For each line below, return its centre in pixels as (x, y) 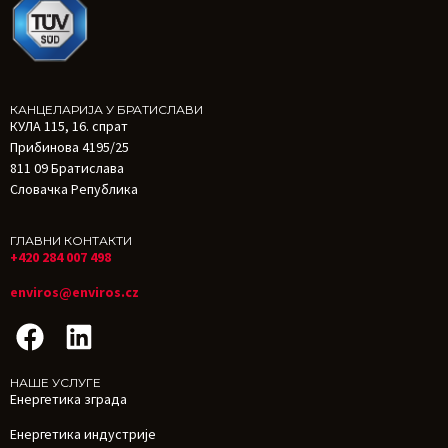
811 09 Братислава (67, 168)
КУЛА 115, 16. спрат (69, 126)
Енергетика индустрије (83, 434)
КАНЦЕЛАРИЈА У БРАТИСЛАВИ (106, 110)
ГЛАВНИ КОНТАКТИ (71, 240)
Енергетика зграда (68, 399)
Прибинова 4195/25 (69, 147)
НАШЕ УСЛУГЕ (55, 383)
